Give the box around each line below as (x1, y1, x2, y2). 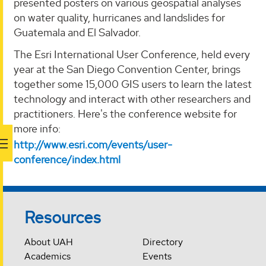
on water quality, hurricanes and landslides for (14, 10, 225, 24)
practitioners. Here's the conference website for (14, 107, 237, 121)
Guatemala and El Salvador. (14, 25, 141, 39)
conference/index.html (14, 153, 121, 167)
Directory (142, 236, 183, 249)
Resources (24, 207, 102, 229)
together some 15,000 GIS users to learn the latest (14, 77, 252, 91)
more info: (14, 122, 63, 136)
